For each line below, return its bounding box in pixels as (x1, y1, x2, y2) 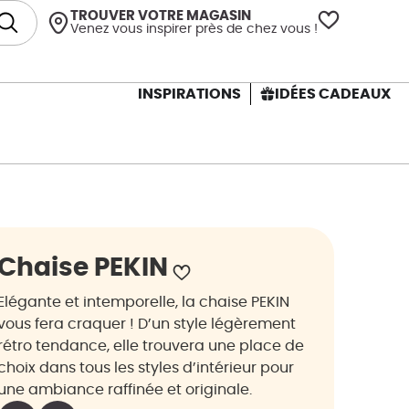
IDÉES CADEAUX (274, 87, 391, 101)
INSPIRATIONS (137, 87, 241, 101)
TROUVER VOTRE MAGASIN (70, 9, 252, 23)
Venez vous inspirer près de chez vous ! (70, 23, 319, 36)
